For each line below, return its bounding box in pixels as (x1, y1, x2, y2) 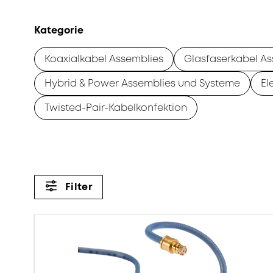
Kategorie (34, 24, 83, 38)
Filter (65, 180, 93, 194)
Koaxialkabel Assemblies (44, 52, 163, 66)
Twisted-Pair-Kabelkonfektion (44, 101, 187, 115)
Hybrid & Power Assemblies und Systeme (44, 77, 240, 91)
